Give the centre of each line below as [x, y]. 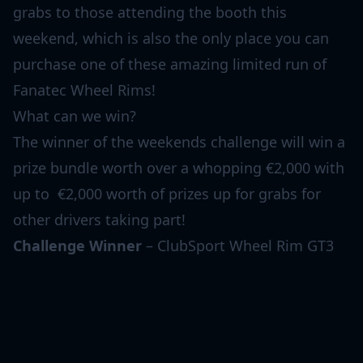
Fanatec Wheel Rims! [84, 90]
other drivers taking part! [99, 219]
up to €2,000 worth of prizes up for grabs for [167, 193]
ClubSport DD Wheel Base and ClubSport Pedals [177, 349]
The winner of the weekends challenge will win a [179, 141]
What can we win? [75, 115]
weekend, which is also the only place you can [171, 38]
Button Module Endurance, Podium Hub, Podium [181, 297]
